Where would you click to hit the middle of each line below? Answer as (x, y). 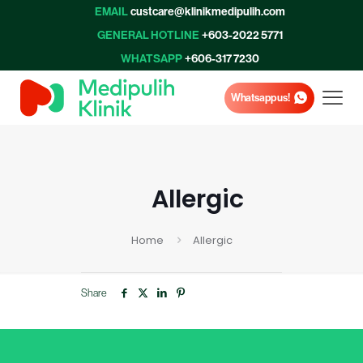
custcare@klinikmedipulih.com (207, 11)
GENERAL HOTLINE (148, 35)
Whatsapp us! (260, 98)
